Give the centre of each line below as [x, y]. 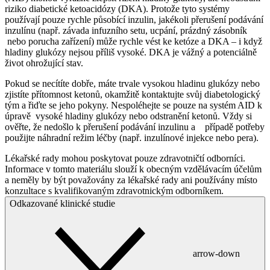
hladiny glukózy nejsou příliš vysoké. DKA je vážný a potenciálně [131, 52]
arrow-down [216, 253]
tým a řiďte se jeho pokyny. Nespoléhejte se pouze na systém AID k [133, 105]
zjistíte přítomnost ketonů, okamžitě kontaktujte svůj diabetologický [133, 94]
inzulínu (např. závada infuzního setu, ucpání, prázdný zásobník [126, 30]
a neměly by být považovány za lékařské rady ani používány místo [131, 180]
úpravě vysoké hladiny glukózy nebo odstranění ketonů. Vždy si [128, 116]
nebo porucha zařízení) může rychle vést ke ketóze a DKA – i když [133, 41]
